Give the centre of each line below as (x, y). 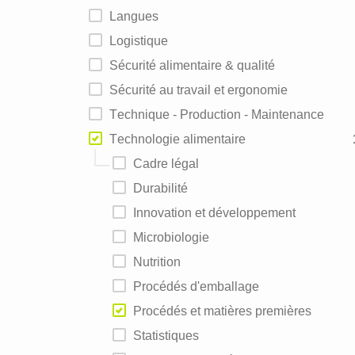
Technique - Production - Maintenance (221, 115)
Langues (137, 16)
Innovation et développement (216, 213)
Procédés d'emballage (200, 286)
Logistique (142, 41)
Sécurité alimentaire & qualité (197, 65)
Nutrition (162, 262)
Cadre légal (171, 164)
